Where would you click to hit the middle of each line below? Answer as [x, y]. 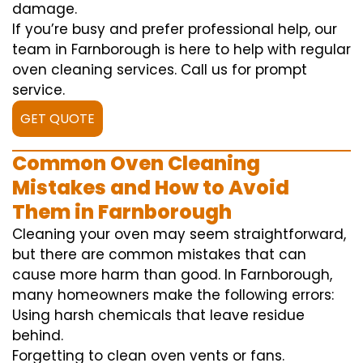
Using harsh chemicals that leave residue [158, 316]
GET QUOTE [58, 119]
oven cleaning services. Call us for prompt [160, 70]
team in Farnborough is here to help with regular [181, 50]
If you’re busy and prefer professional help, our [175, 30]
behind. [38, 336]
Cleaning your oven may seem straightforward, [179, 235]
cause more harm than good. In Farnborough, [172, 275]
